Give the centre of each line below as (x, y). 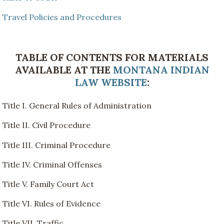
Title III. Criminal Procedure (56, 145)
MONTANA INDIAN (161, 70)
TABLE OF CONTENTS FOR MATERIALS (112, 57)
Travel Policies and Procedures (62, 17)
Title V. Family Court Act (48, 184)
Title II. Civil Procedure (46, 125)
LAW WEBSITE (111, 82)
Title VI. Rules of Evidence (51, 204)
